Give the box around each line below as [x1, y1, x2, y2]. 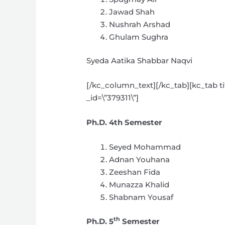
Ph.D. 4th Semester [86, 118, 162, 128]
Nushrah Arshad [109, 19, 171, 29]
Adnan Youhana [109, 155, 170, 165]
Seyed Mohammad [109, 142, 181, 152]
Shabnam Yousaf [109, 192, 174, 202]
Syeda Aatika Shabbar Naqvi [86, 56, 193, 66]
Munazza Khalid [109, 180, 170, 190]
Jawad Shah [109, 7, 155, 17]
